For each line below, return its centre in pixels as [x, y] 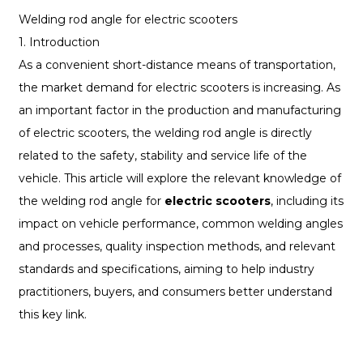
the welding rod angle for [91, 201]
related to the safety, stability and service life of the [162, 156]
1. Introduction [59, 43]
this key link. [52, 315]
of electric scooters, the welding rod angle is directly [165, 133]
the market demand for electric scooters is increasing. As [179, 88]
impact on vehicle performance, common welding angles [180, 224]
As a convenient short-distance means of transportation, [177, 65]
